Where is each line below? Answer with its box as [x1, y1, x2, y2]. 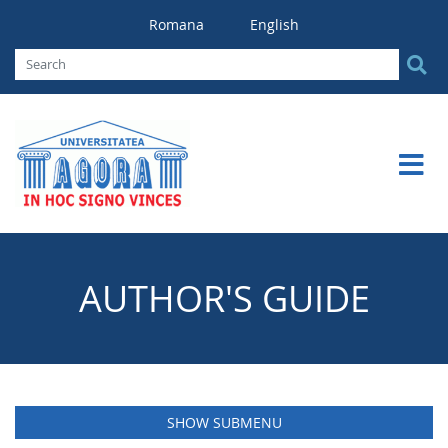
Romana [149, 15, 208, 34]
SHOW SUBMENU [166, 412, 282, 432]
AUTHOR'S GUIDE [78, 273, 370, 323]
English [250, 15, 299, 34]
